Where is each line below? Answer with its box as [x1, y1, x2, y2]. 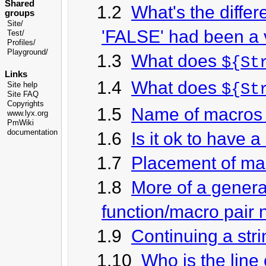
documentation [7, 128, 58, 137]
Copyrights [7, 99, 44, 108]
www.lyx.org [7, 109, 48, 118]
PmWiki [7, 118, 34, 127]
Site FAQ [7, 90, 39, 99]
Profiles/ [7, 39, 36, 47]
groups [5, 8, 34, 18]
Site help [7, 80, 37, 89]
